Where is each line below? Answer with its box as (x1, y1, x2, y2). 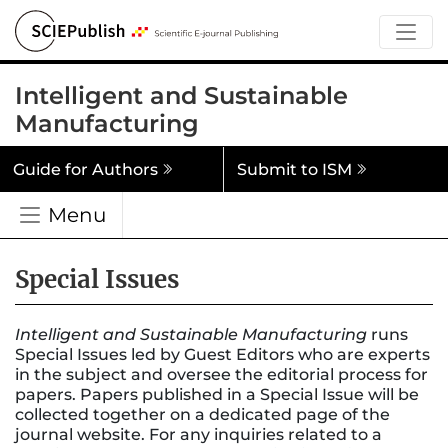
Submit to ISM (236, 159, 352, 179)
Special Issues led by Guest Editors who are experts (15, 344, 430, 364)
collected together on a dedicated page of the (15, 404, 390, 424)
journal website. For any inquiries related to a (15, 424, 382, 444)
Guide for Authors (12, 159, 158, 179)
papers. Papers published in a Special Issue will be (15, 384, 419, 404)
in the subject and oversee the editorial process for (15, 364, 428, 384)
